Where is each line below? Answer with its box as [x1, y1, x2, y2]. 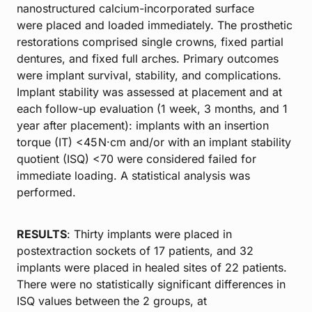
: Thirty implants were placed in [67, 226, 232, 241]
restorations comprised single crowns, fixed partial [17, 34, 283, 49]
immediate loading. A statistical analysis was [17, 168, 250, 182]
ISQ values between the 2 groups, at [17, 293, 207, 308]
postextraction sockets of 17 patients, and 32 [17, 243, 253, 258]
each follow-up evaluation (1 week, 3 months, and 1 [17, 101, 288, 116]
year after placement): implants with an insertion [17, 118, 269, 132]
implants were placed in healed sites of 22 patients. [17, 260, 287, 274]
